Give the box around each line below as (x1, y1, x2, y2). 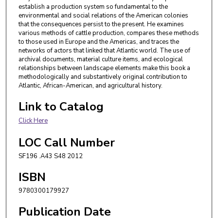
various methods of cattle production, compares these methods (18, 29, 199, 38)
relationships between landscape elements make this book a (18, 64, 190, 73)
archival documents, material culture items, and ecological (18, 55, 183, 64)
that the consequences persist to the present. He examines (18, 20, 184, 29)
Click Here (18, 116, 48, 126)
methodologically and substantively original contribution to (18, 73, 187, 82)
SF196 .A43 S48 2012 (18, 152, 83, 161)
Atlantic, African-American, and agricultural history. (18, 81, 163, 91)
